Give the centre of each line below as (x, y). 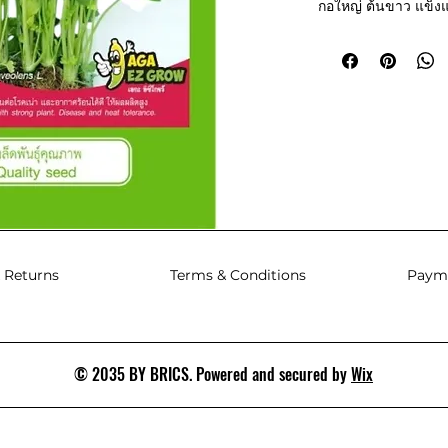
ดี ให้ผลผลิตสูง (362, 26)
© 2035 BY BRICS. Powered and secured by (212, 373)
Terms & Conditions (238, 274)
